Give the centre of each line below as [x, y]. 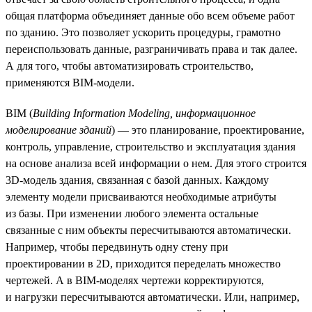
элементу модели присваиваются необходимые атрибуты [141, 196]
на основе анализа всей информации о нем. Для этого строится [156, 163]
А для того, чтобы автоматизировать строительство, [130, 65]
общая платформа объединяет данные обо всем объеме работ [150, 15]
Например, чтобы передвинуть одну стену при [117, 247]
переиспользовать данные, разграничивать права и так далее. [151, 49]
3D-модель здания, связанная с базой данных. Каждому [137, 180]
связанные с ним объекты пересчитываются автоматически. [148, 230]
